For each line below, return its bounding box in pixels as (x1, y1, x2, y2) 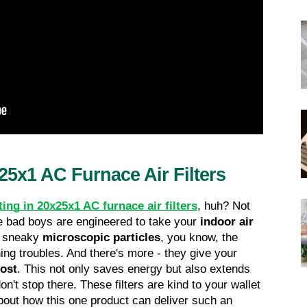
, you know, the (160, 231, 238, 245)
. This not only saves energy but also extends (17, 262, 250, 276)
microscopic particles (42, 231, 160, 245)
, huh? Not (197, 199, 250, 213)
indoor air (200, 215, 254, 229)
